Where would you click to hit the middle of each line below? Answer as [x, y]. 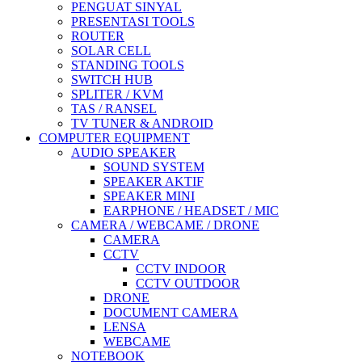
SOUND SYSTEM [154, 167]
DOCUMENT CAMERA [171, 312]
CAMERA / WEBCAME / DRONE [165, 225]
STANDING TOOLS [128, 65]
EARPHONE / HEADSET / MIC [191, 210]
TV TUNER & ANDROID [142, 123]
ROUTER [98, 36]
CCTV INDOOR [181, 269]
